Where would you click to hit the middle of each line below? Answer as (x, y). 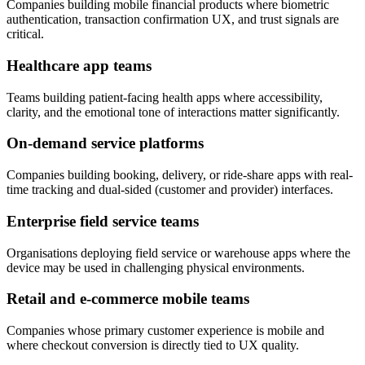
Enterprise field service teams (103, 221)
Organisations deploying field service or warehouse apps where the (178, 253)
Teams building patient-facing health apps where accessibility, (165, 97)
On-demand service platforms (105, 143)
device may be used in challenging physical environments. (156, 267)
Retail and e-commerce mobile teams (128, 299)
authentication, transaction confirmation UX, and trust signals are (173, 20)
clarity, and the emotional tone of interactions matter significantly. (173, 112)
